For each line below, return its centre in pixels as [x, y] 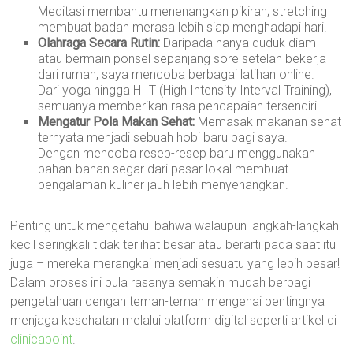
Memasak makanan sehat [268, 122]
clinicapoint [42, 339]
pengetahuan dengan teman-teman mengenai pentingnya [168, 301]
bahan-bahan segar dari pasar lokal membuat [163, 169]
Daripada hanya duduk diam [238, 43]
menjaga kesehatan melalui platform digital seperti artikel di [174, 320]
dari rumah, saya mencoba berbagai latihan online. [176, 74]
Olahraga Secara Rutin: [99, 43]
